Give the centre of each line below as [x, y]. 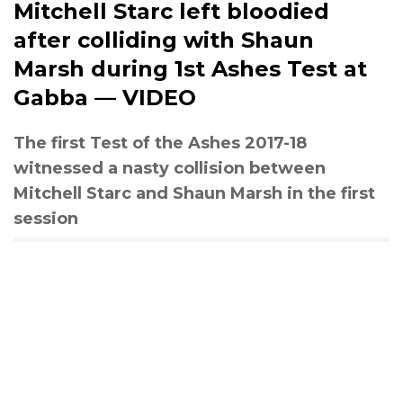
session [46, 218]
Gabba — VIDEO [105, 97]
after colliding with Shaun [164, 40]
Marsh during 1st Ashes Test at [190, 68]
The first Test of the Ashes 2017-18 [160, 143]
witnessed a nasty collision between [170, 168]
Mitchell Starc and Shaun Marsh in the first [194, 193]
